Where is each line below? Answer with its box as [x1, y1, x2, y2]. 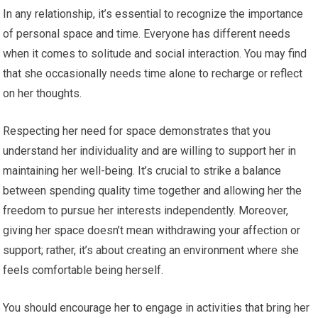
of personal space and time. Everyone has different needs [3, 27, 291, 41]
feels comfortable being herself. [3, 263, 164, 278]
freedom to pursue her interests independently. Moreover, [3, 204, 289, 218]
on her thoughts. [3, 87, 82, 101]
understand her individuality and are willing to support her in [3, 144, 297, 158]
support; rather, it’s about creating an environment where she [3, 243, 300, 258]
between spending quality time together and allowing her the [3, 184, 302, 198]
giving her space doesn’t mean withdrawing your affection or [3, 224, 301, 238]
